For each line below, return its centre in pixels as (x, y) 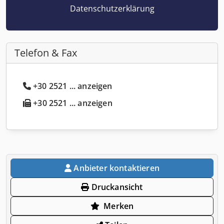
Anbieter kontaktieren (116, 168)
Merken (119, 206)
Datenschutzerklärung (112, 8)
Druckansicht (116, 187)
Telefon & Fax (46, 52)
